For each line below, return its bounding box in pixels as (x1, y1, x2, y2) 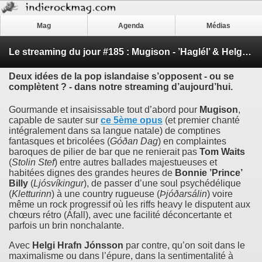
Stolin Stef (12, 157, 54, 168)
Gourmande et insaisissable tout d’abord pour (9, 105, 199, 115)
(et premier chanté (163, 115, 240, 126)
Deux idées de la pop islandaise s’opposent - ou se (9, 71, 234, 81)
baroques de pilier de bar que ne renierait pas (9, 147, 199, 157)
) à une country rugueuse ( (51, 189, 160, 199)
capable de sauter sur (9, 115, 101, 126)
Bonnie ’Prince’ (175, 168, 242, 178)
